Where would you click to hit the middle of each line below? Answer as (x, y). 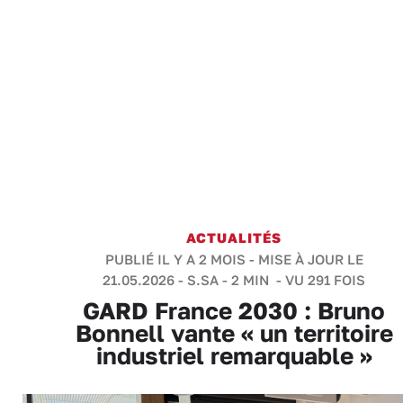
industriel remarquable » (234, 356)
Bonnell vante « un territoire (234, 333)
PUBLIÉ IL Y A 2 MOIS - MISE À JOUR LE (234, 259)
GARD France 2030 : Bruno (234, 311)
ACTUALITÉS (234, 237)
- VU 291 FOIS (319, 280)
